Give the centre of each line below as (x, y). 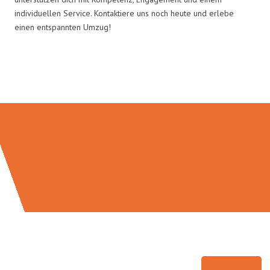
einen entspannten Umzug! (63, 27)
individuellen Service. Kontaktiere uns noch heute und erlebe (124, 13)
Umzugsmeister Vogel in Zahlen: (135, 77)
